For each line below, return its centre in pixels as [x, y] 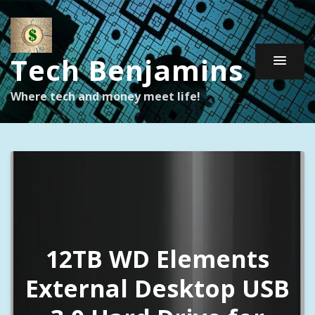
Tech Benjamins [127, 70]
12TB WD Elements [157, 258]
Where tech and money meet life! [105, 96]
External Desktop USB [157, 288]
